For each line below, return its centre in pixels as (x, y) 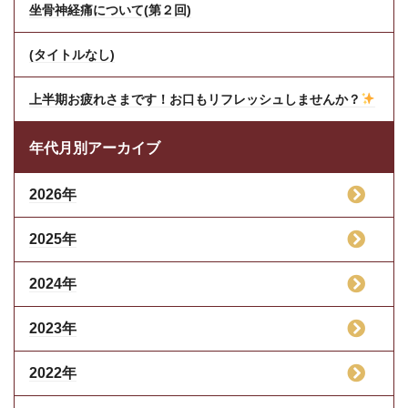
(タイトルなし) (72, 54)
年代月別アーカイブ (95, 148)
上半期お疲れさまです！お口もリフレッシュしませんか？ (195, 99)
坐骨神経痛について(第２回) (110, 10)
